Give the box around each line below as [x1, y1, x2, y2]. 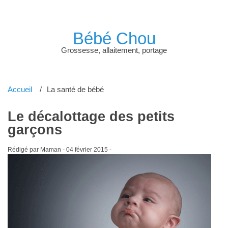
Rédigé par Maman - [7, 146, 66, 153]
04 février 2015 [66, 146, 108, 153]
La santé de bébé [47, 84, 104, 94]
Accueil [7, 84, 32, 94]
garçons [7, 122, 62, 137]
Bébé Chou [72, 28, 156, 48]
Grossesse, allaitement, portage [61, 45, 167, 54]
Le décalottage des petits [7, 108, 175, 124]
